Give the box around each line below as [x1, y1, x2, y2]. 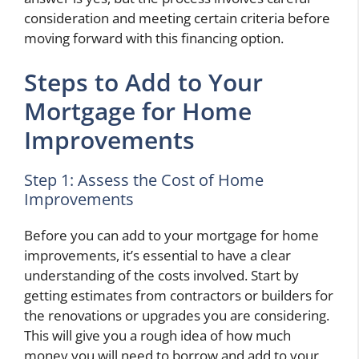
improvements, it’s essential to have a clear [24, 246, 291, 265]
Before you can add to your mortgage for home [24, 226, 319, 245]
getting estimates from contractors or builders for [24, 286, 333, 305]
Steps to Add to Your [24, 66, 263, 99]
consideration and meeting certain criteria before [24, 8, 330, 27]
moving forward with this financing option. [24, 28, 284, 47]
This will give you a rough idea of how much [24, 326, 291, 345]
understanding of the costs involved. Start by [24, 266, 299, 285]
